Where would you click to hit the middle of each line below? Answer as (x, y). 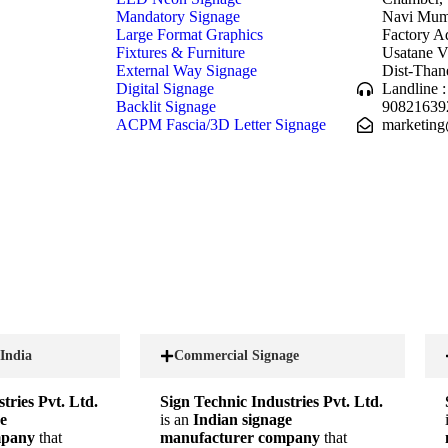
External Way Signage (187, 70)
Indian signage (242, 419)
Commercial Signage (236, 355)
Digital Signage (165, 88)
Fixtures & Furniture (181, 52)
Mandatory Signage (178, 16)
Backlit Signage (166, 106)
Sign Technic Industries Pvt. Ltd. (271, 401)
